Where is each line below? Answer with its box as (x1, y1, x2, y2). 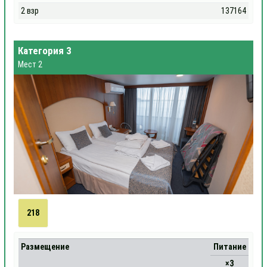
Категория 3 (18, 45, 71, 57)
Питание (213, 242, 246, 252)
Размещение (21, 242, 70, 252)
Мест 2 (18, 59, 42, 69)
